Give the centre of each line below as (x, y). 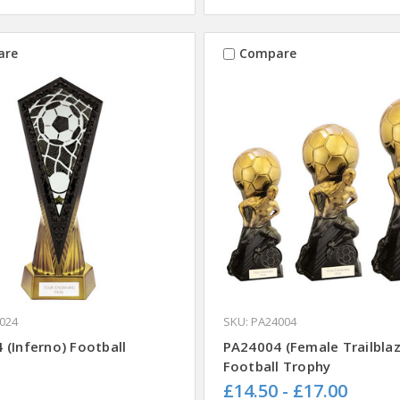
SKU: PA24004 (259, 322)
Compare (267, 54)
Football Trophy (277, 367)
